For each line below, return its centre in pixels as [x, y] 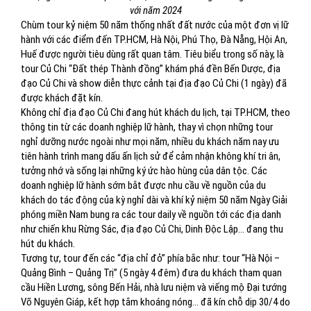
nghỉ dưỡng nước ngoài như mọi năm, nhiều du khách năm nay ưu [150, 142]
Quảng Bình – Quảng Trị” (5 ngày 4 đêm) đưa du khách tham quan [151, 273]
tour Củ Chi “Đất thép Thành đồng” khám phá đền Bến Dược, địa [151, 69]
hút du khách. [48, 244]
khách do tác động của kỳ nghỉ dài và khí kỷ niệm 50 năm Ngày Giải [154, 200]
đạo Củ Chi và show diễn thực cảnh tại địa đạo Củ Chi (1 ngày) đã [154, 83]
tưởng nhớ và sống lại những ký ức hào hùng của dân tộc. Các [144, 171]
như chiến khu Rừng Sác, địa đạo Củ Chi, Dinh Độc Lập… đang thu [152, 229]
